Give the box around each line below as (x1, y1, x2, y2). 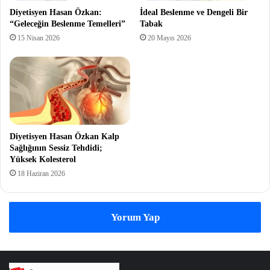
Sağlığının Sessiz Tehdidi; (10, 143, 102, 152)
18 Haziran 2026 (17, 169, 65, 178)
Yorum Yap (110, 211, 160, 223)
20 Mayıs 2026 (148, 33, 191, 42)
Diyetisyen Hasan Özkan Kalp (10, 131, 119, 141)
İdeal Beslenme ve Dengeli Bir (140, 7, 248, 17)
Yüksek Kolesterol (10, 154, 76, 164)
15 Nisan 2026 (17, 33, 60, 42)
